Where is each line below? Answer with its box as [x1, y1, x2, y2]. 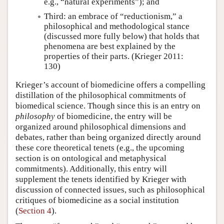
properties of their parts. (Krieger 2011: [43, 51, 183, 61]
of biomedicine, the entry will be [55, 111, 172, 121]
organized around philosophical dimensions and [15, 122, 186, 132]
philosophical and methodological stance [43, 21, 189, 31]
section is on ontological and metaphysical [15, 153, 166, 163]
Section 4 [18, 206, 51, 216]
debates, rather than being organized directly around [15, 132, 201, 142]
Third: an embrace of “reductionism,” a [43, 11, 182, 21]
